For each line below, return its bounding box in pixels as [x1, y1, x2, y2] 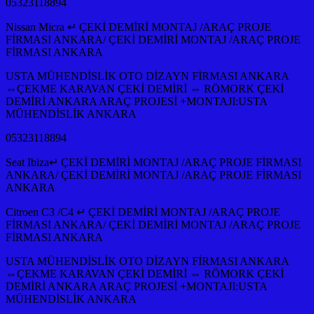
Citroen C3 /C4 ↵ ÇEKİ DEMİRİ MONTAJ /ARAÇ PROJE [6, 205, 280, 218]
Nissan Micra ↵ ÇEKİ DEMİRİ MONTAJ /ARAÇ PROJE [6, 20, 271, 33]
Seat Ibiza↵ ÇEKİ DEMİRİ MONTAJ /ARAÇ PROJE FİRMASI [6, 156, 301, 168]
